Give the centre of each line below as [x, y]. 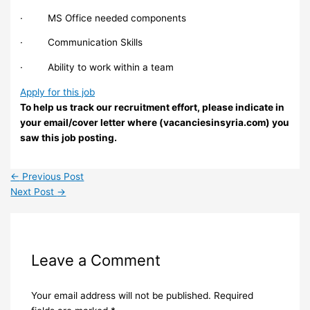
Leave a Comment [95, 260]
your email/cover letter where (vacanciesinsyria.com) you [155, 122]
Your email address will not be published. [121, 295]
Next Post [34, 191]
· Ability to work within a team [97, 67]
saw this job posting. [69, 137]
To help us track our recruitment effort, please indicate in [153, 107]
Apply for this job [58, 92]
